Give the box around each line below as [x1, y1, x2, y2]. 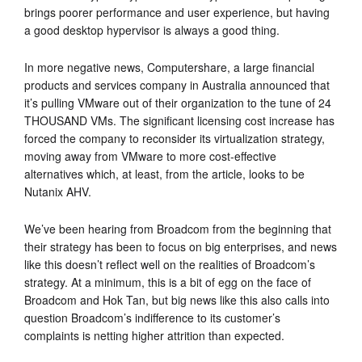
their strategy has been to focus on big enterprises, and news [24, 238, 337, 255]
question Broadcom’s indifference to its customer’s [24, 309, 280, 326]
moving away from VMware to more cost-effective [24, 147, 276, 164]
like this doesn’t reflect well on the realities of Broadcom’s [24, 255, 315, 272]
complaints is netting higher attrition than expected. [24, 326, 284, 343]
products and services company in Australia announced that [24, 76, 330, 93]
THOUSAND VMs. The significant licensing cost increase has [24, 112, 335, 128]
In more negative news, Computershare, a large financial [24, 58, 314, 75]
